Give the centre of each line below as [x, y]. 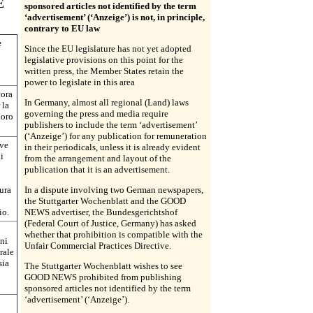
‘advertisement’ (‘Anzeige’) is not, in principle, [115, 17]
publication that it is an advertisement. [97, 169]
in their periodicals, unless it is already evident [112, 147]
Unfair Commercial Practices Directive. [98, 246]
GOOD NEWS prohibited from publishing [103, 277]
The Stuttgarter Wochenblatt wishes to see [103, 266]
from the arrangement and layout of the [98, 158]
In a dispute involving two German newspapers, [114, 190]
